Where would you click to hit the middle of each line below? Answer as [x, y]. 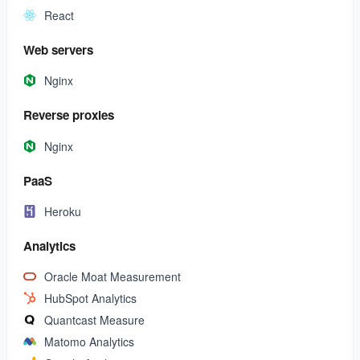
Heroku [63, 211]
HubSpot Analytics [90, 299]
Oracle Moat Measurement [112, 277]
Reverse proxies [69, 115]
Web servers [58, 50]
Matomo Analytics [89, 342]
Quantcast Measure [94, 320]
